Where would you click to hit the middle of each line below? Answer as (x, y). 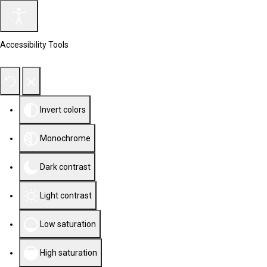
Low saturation (68, 224)
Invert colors (63, 110)
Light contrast (66, 195)
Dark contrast (65, 167)
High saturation (69, 253)
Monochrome (65, 138)
